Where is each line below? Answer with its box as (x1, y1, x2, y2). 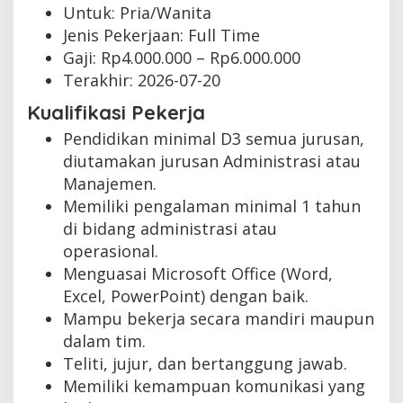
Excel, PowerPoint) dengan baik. (63, 285, 309, 308)
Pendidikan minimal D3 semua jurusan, (63, 128, 364, 150)
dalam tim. (63, 330, 146, 353)
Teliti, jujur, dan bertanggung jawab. (63, 353, 347, 375)
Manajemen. (63, 173, 157, 195)
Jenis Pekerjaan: (63, 23, 188, 46)
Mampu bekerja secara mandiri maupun (63, 308, 374, 330)
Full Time (188, 23, 260, 46)
